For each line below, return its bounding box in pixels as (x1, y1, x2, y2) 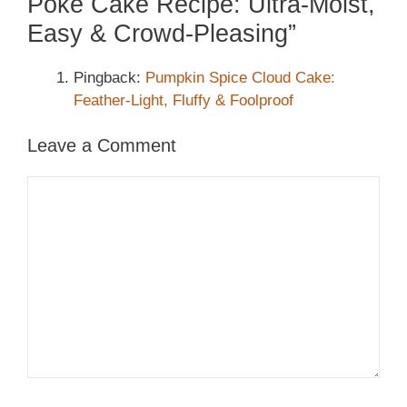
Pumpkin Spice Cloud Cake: (145, 68, 335, 86)
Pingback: (74, 68, 145, 86)
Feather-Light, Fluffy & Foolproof (74, 91, 293, 109)
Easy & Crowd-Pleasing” (27, 19, 296, 47)
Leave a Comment (27, 135, 176, 156)
